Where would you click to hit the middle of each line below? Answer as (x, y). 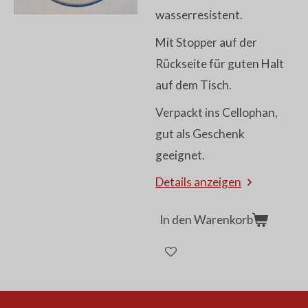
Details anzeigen (198, 182)
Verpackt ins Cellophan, (217, 112)
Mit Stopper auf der (206, 43)
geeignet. (180, 155)
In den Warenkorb (206, 220)
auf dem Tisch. (194, 85)
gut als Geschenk (200, 133)
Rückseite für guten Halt (220, 64)
